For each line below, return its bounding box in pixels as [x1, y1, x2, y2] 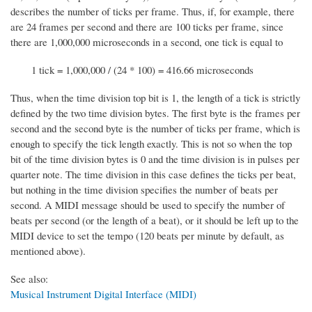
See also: [10, 271, 48, 286]
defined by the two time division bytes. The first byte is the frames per [10, 105, 300, 120]
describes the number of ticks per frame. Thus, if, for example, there [10, 3, 295, 18]
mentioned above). [10, 243, 86, 258]
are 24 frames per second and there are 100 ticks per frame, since [10, 19, 283, 33]
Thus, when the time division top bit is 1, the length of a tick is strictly [10, 90, 300, 104]
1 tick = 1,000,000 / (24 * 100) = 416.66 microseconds [31, 62, 253, 77]
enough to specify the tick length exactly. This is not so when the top [10, 136, 292, 150]
